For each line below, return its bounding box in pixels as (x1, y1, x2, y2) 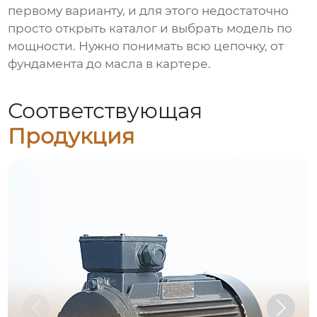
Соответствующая (8, 97, 203, 124)
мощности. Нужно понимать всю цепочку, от (8, 39, 284, 54)
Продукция (8, 122, 135, 149)
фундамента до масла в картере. (8, 57, 212, 71)
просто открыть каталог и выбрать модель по (8, 21, 293, 36)
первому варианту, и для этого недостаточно (8, 4, 289, 18)
